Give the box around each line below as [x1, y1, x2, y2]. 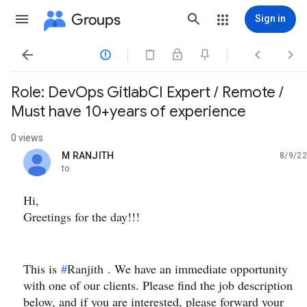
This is [23, 260, 61, 277]
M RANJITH [62, 150, 114, 161]
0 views [11, 132, 43, 143]
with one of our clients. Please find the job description [23, 277, 293, 293]
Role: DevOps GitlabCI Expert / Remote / [11, 83, 284, 101]
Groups [71, 10, 121, 29]
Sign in [255, 13, 286, 24]
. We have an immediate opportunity [103, 260, 288, 277]
